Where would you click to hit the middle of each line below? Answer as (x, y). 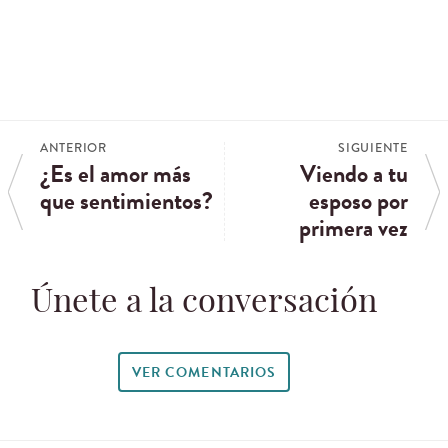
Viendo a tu (354, 174)
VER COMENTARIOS (204, 372)
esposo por (358, 201)
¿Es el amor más (115, 174)
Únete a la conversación (204, 303)
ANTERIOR (73, 148)
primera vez (353, 228)
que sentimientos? (126, 201)
